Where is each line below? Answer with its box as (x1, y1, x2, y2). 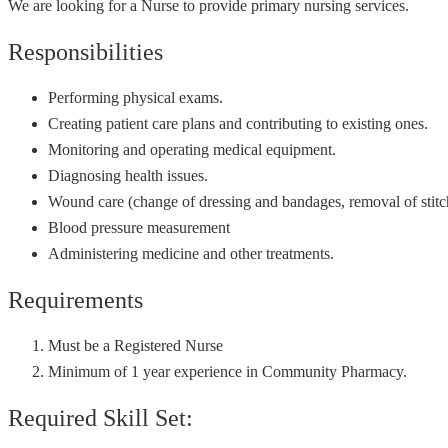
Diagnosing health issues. (48, 167, 208, 185)
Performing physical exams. (48, 89, 223, 107)
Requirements (8, 286, 143, 313)
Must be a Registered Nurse (48, 336, 223, 354)
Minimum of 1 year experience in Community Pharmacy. (48, 362, 407, 380)
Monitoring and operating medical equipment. (48, 141, 336, 159)
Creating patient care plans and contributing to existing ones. (48, 115, 428, 133)
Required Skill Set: (8, 404, 193, 431)
